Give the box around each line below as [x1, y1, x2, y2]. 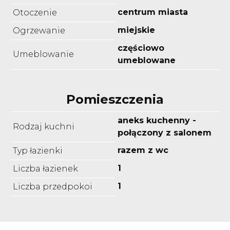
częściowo [118, 43, 164, 53]
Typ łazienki [13, 145, 63, 156]
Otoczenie [13, 7, 57, 17]
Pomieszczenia [66, 91, 164, 107]
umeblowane [118, 55, 176, 65]
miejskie [118, 25, 155, 35]
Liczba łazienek [13, 163, 78, 174]
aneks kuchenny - [118, 115, 196, 125]
